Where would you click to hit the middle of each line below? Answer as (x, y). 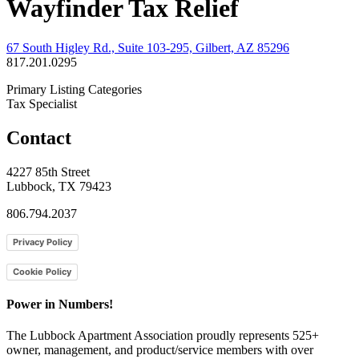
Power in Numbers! (60, 304)
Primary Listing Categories (74, 89)
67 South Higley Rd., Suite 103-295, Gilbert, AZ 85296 (148, 47)
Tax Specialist (42, 103)
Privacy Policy (42, 242)
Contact (39, 137)
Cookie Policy (42, 271)
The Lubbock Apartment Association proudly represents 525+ (163, 336)
